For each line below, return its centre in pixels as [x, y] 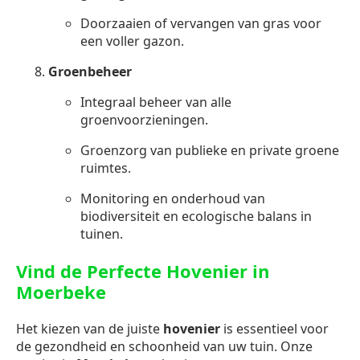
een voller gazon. [132, 41]
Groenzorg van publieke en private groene [210, 150]
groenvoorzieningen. [144, 119]
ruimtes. [106, 168]
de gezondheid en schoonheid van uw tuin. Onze [164, 346]
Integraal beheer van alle [156, 102]
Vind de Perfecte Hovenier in [143, 270]
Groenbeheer [90, 71]
